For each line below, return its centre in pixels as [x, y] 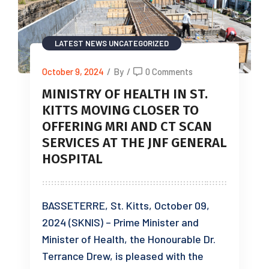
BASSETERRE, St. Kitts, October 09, [126, 205]
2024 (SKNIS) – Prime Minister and [120, 222]
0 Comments [169, 71]
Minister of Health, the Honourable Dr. [129, 239]
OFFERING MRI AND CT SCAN [127, 126]
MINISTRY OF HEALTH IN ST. [125, 94]
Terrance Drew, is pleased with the [123, 255]
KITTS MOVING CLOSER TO [120, 110]
